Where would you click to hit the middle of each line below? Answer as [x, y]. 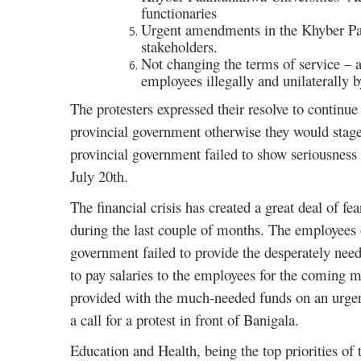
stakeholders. [179, 46]
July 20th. [99, 176]
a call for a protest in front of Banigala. [185, 320]
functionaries [179, 12]
